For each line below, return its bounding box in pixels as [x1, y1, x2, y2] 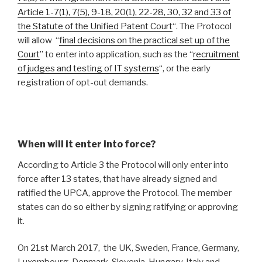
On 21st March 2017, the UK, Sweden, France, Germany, [18, 243, 239, 254]
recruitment [193, 49, 240, 60]
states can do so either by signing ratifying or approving [18, 201, 238, 212]
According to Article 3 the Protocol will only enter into [18, 159, 229, 170]
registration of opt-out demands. [18, 77, 148, 88]
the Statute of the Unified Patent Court [18, 21, 173, 32]
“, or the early [159, 63, 211, 74]
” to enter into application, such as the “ [40, 49, 193, 60]
